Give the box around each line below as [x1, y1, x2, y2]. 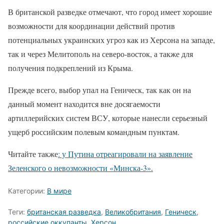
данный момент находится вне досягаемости [8, 98, 160, 109]
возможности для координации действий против [8, 20, 175, 31]
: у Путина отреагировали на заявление [58, 148, 192, 159]
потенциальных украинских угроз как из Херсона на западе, [8, 34, 215, 45]
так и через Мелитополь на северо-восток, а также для [8, 48, 193, 59]
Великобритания [105, 207, 161, 216]
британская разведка [27, 207, 101, 216]
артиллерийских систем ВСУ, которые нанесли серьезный [8, 112, 207, 123]
